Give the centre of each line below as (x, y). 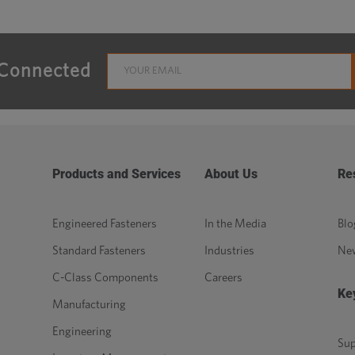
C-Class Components (105, 278)
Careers (223, 278)
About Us (231, 174)
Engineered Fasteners (105, 224)
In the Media (235, 224)
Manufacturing (89, 305)
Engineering (82, 332)
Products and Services (116, 174)
